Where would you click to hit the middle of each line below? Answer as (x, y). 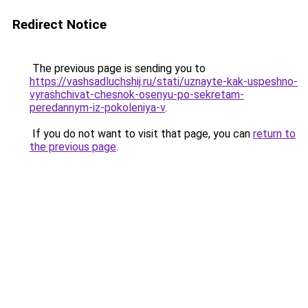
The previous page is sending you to (118, 68)
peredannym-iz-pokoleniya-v (97, 108)
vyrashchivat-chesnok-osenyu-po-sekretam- (137, 95)
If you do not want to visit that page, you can (141, 134)
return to (274, 134)
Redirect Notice (59, 24)
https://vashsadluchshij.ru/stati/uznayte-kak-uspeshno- (164, 81)
